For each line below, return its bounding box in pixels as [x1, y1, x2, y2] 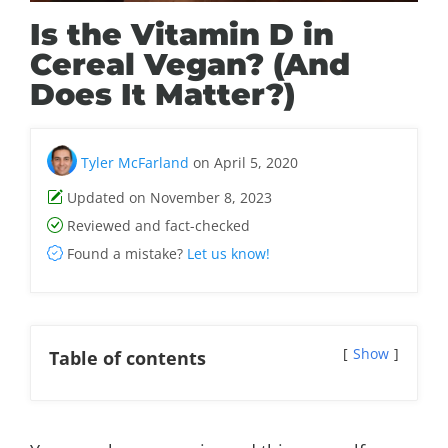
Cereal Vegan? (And [30, 45, 350, 83]
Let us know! [187, 244, 270, 264]
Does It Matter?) [30, 75, 295, 113]
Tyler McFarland [81, 152, 189, 172]
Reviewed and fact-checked [63, 216, 250, 236]
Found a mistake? [63, 244, 187, 264]
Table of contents [49, 346, 206, 371]
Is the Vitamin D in [30, 15, 334, 53]
